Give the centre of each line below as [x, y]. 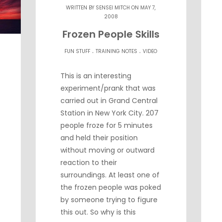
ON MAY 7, [143, 7]
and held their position [99, 138]
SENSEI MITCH [113, 7]
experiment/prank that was [108, 88]
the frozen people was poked [111, 187]
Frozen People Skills [111, 34]
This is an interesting [96, 76]
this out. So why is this [98, 212]
